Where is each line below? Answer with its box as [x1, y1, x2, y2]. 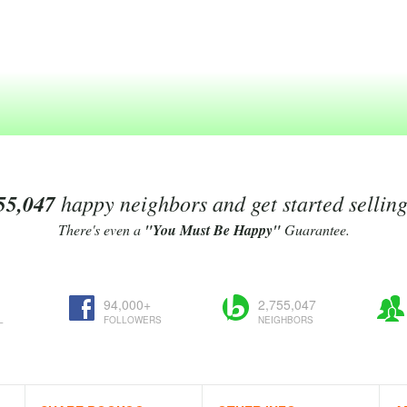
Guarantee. [280, 220, 350, 239]
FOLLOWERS [103, 313, 162, 326]
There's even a [57, 220, 144, 239]
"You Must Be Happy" [144, 220, 281, 240]
